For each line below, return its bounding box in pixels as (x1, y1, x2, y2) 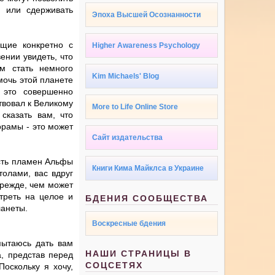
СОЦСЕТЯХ (85, 260, 144, 271)
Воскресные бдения (92, 219, 166, 228)
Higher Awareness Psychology (92, 41, 201, 50)
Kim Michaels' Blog (92, 72, 160, 81)
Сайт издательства (92, 133, 163, 142)
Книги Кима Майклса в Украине (92, 164, 204, 173)
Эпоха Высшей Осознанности (92, 10, 201, 20)
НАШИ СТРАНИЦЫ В (85, 249, 192, 259)
